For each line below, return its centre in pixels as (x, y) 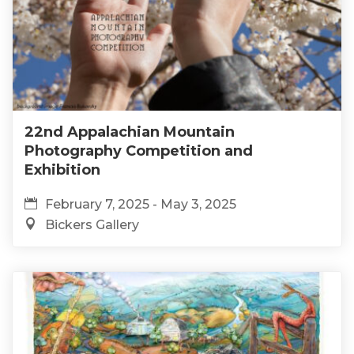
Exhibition (62, 169)
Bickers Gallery (92, 224)
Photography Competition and (139, 151)
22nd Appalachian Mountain (130, 132)
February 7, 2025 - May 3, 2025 (141, 204)
